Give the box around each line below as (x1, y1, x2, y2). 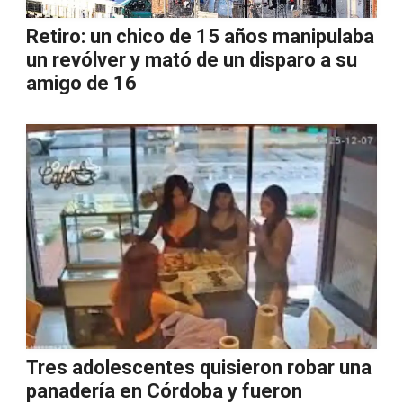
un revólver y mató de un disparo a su (26, 49, 357, 71)
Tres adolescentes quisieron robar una (26, 356, 372, 379)
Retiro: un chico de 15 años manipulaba (26, 25, 374, 48)
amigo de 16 (26, 72, 137, 94)
